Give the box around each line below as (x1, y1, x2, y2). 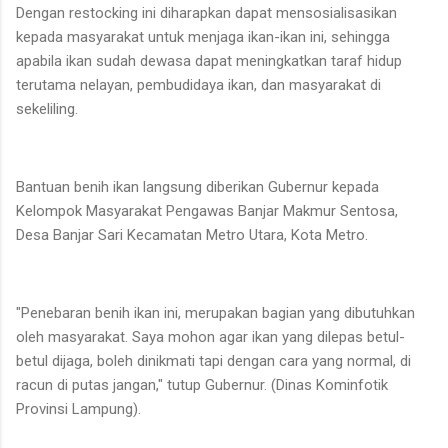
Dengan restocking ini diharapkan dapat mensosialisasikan (16, 3, 397, 22)
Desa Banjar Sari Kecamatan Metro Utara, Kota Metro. (16, 225, 372, 244)
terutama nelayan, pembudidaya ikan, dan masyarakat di (16, 75, 381, 94)
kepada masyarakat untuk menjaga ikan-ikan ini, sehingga (16, 27, 390, 46)
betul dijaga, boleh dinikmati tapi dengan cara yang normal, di (16, 351, 411, 370)
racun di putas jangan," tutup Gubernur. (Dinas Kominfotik (16, 375, 388, 394)
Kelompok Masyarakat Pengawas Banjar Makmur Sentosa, (16, 201, 398, 220)
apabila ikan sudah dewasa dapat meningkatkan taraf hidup (16, 51, 402, 70)
